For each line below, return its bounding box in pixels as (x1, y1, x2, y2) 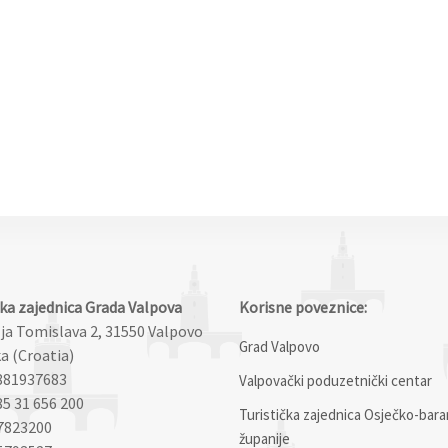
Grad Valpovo (239, 336, 320, 356)
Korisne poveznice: (239, 296, 367, 317)
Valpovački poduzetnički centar (239, 370, 432, 390)
